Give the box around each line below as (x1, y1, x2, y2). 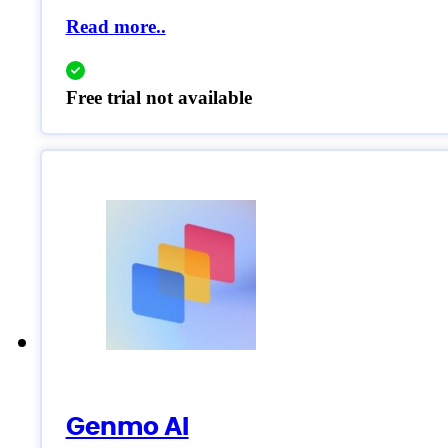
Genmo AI (65, 408, 189, 444)
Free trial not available (65, 87, 252, 108)
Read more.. (65, 15, 166, 37)
